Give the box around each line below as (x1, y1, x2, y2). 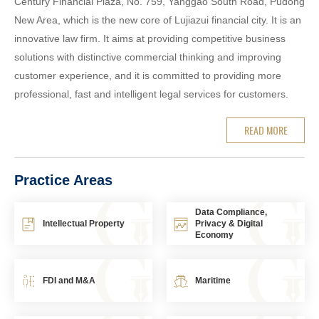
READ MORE (244, 122, 288, 137)
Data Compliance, (195, 206, 267, 217)
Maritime (195, 275, 231, 286)
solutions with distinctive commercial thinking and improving (14, 51, 281, 63)
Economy (195, 229, 234, 240)
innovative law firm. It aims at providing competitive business (14, 32, 286, 44)
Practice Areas (14, 172, 113, 188)
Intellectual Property (43, 218, 125, 229)
